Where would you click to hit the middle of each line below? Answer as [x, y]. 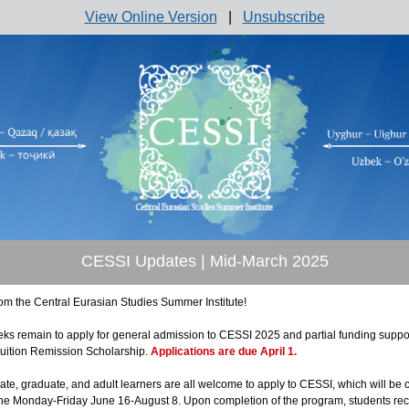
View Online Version [151, 17]
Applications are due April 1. [224, 351]
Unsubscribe [283, 17]
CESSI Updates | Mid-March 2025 [204, 261]
